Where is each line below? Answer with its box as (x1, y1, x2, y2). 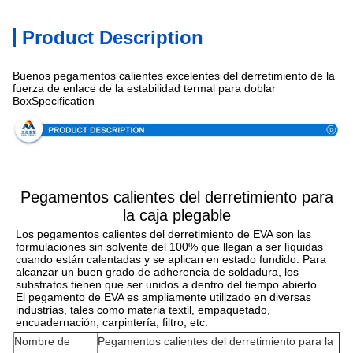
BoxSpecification (13, 95, 95, 107)
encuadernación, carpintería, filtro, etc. (16, 315, 208, 329)
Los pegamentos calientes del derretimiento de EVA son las (16, 227, 311, 240)
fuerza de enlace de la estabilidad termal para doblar (13, 82, 276, 95)
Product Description (22, 27, 203, 48)
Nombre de (14, 334, 70, 347)
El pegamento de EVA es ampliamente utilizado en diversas (16, 290, 311, 303)
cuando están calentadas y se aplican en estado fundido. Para (16, 252, 326, 266)
